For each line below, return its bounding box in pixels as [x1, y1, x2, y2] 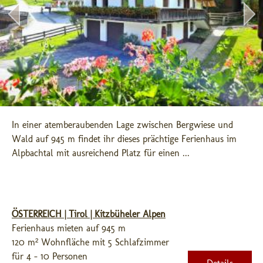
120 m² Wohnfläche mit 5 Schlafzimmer [12, 237, 169, 248]
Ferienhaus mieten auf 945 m [12, 222, 126, 234]
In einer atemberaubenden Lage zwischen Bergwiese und [12, 119, 233, 130]
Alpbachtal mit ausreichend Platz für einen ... [12, 147, 190, 159]
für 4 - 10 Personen [12, 251, 87, 262]
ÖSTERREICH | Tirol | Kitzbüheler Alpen [12, 208, 166, 220]
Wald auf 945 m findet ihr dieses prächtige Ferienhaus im [12, 133, 237, 144]
